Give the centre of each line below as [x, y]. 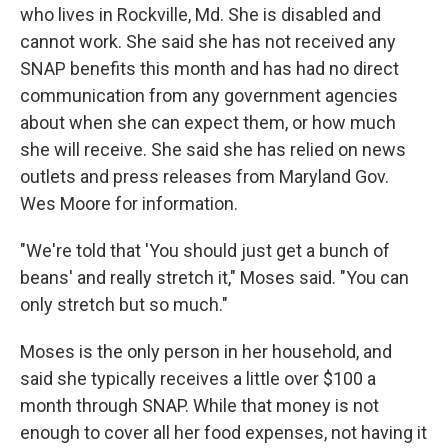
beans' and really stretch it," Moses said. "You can [214, 277]
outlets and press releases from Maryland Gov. [204, 176]
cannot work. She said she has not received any [208, 41]
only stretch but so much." [124, 304]
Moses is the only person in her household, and [206, 351]
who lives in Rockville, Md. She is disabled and [200, 14]
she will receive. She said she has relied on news [213, 149]
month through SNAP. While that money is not [199, 405]
